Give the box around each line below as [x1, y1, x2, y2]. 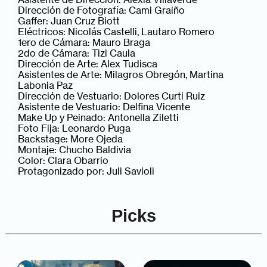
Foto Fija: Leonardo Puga [18, 122, 131, 134]
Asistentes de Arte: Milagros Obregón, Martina [18, 68, 224, 80]
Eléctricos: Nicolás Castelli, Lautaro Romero [18, 25, 215, 38]
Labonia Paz [18, 79, 73, 91]
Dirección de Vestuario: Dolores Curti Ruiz [18, 89, 206, 102]
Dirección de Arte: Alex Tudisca [18, 57, 158, 70]
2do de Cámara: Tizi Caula [18, 46, 136, 59]
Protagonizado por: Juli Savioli [18, 164, 155, 177]
